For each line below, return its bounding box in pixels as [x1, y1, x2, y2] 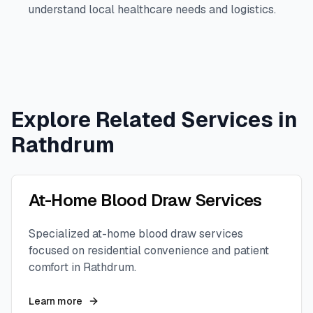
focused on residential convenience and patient [29, 243, 269, 258]
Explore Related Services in [11, 106, 298, 133]
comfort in [29, 260, 83, 275]
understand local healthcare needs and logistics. [28, 2, 276, 17]
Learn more [29, 295, 82, 307]
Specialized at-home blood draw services [29, 226, 243, 241]
